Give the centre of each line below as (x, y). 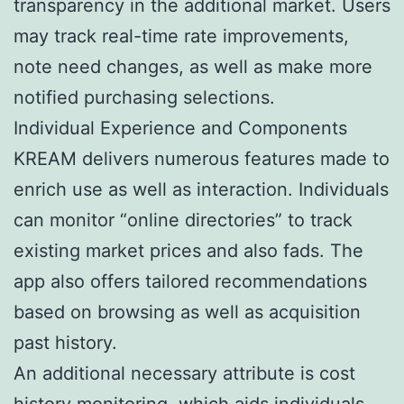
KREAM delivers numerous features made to (202, 158)
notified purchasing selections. (144, 97)
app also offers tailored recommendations (190, 281)
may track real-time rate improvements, (181, 36)
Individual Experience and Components (180, 128)
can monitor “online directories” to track (183, 220)
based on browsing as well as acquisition (187, 312)
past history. (65, 342)
